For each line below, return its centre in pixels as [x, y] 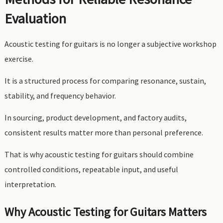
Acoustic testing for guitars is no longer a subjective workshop [110, 44]
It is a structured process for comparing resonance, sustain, [105, 81]
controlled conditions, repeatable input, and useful [91, 169]
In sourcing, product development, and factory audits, [95, 117]
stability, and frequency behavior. [60, 96]
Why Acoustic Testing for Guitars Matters [105, 212]
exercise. [19, 59]
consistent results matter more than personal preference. [104, 132]
